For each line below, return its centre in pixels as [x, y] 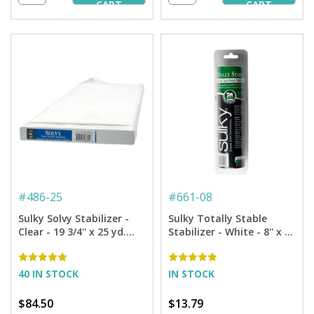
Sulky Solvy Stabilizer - [74, 219]
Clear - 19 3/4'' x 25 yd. [72, 232]
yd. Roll [186, 245]
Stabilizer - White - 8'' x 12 [232, 232]
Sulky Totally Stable [218, 219]
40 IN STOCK [48, 274]
